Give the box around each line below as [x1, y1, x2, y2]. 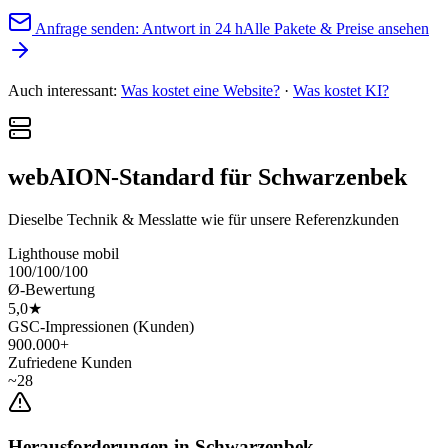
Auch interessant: [8, 81, 121, 99]
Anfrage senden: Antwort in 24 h [32, 19, 243, 37]
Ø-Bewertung [8, 280, 95, 298]
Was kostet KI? [293, 81, 389, 99]
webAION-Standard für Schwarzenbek [8, 163, 407, 190]
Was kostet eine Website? [121, 81, 280, 99]
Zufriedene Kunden [8, 353, 132, 371]
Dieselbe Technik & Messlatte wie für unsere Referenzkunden [8, 210, 399, 228]
